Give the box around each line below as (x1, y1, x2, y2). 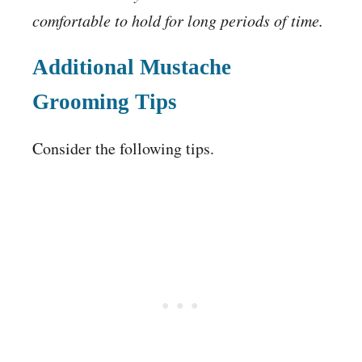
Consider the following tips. (32, 137, 214, 159)
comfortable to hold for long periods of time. (32, 9, 323, 31)
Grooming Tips (32, 89, 177, 114)
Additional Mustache (32, 54, 231, 79)
